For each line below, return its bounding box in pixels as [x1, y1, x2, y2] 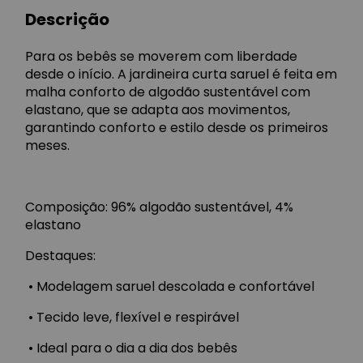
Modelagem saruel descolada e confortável [36, 277, 314, 297]
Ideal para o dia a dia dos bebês [36, 339, 237, 358]
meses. [25, 136, 70, 156]
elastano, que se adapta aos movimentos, [25, 100, 290, 120]
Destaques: [25, 246, 96, 266]
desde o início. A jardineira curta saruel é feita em [25, 65, 337, 84]
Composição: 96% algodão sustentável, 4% [25, 198, 293, 217]
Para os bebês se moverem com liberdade [25, 47, 297, 66]
